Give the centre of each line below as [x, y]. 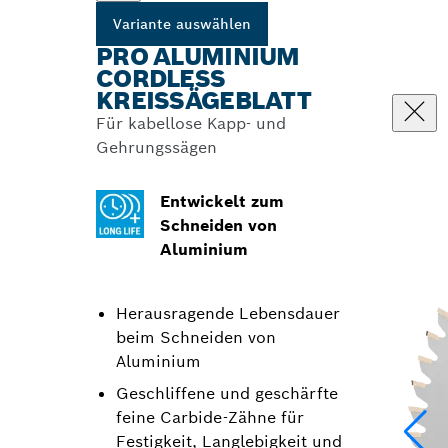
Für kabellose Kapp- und [191, 123]
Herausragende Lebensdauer [228, 313]
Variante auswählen [182, 24]
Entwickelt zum [222, 201]
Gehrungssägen [156, 147]
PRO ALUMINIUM [198, 56]
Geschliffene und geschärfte [227, 393]
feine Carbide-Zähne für [210, 417]
